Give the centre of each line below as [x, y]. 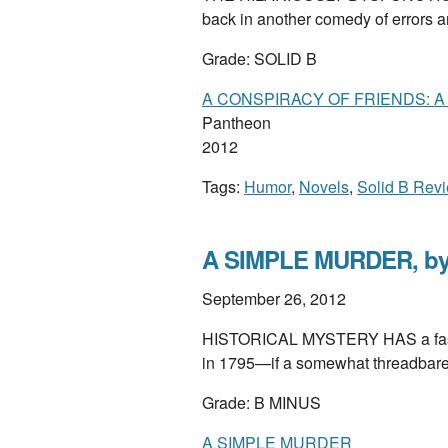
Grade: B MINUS [261, 402]
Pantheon [236, 122]
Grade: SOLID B [259, 58]
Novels [324, 186]
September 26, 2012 [274, 298]
